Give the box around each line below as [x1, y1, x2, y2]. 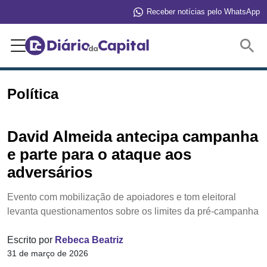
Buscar [194, 38, 238, 52]
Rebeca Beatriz [55, 234, 123, 245]
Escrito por [7, 234, 55, 245]
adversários [7, 163, 92, 181]
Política [7, 86, 58, 102]
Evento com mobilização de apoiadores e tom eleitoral [7, 191, 236, 202]
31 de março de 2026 [7, 248, 88, 258]
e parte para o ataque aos [7, 145, 191, 163]
